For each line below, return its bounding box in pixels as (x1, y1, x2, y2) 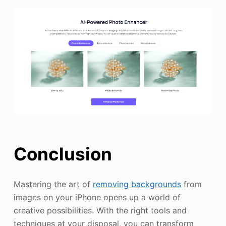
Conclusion (13, 143, 112, 165)
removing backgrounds (92, 179, 181, 189)
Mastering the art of (13, 179, 93, 189)
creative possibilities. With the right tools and (13, 205, 187, 215)
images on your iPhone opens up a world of (13, 192, 181, 202)
